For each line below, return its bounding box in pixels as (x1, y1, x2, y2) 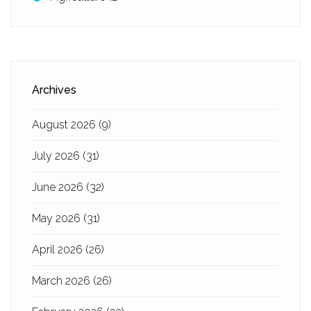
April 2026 (32, 243, 85, 256)
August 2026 (32, 118, 99, 131)
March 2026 (32, 274, 93, 287)
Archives (32, 83, 76, 96)
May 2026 (32, 212, 83, 225)
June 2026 (32, 180, 86, 194)
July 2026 (32, 149, 83, 162)
